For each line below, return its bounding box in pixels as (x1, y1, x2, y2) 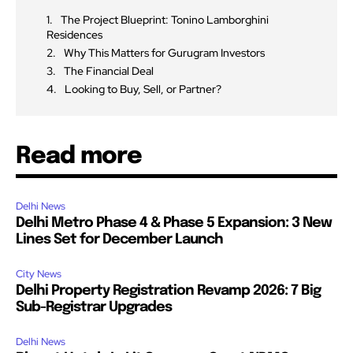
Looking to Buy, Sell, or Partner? (65, 81, 221, 96)
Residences (46, 27, 102, 42)
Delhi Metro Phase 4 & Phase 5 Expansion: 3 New (16, 215, 332, 230)
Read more (16, 143, 142, 169)
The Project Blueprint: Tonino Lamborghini (61, 12, 269, 27)
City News (16, 266, 61, 281)
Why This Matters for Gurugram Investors (64, 45, 265, 60)
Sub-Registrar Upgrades (16, 299, 172, 314)
